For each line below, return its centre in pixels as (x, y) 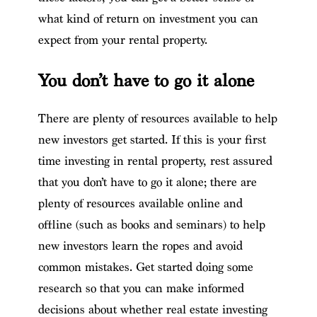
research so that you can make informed (141, 288)
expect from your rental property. (129, 40)
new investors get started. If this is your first (152, 139)
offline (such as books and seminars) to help (151, 224)
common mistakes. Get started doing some (145, 267)
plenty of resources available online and (140, 203)
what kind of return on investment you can (148, 18)
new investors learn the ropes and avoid (140, 246)
